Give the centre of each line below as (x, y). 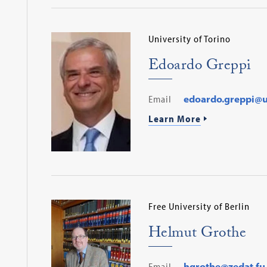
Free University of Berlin (199, 206)
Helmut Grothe (197, 234)
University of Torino (189, 39)
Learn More (174, 119)
